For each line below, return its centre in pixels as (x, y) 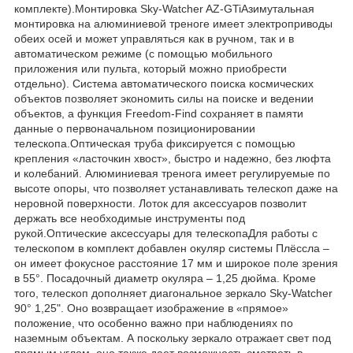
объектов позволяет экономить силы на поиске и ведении (164, 98)
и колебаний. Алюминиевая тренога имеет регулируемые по (172, 173)
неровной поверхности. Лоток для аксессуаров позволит (160, 203)
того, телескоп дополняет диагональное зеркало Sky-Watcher (173, 293)
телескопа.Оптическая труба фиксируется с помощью (155, 143)
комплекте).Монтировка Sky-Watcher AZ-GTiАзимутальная (164, 8)
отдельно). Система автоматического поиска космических (164, 83)
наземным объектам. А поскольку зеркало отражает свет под (173, 338)
